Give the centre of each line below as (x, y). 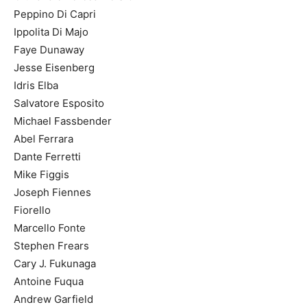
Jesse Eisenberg (54, 67)
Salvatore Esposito (59, 103)
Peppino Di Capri (55, 14)
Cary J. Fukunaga (55, 263)
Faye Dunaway (49, 49)
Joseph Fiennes (52, 192)
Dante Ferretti (47, 156)
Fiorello (32, 210)
